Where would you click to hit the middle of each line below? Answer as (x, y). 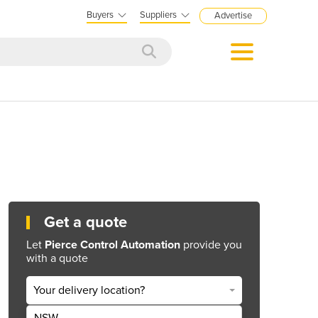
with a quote (57, 258)
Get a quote (86, 222)
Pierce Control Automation (113, 245)
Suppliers (158, 15)
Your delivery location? (89, 291)
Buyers (100, 15)
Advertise (233, 16)
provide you (211, 245)
